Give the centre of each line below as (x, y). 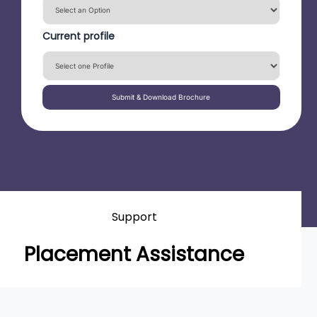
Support (134, 217)
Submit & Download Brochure (161, 97)
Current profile (78, 36)
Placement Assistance (134, 254)
